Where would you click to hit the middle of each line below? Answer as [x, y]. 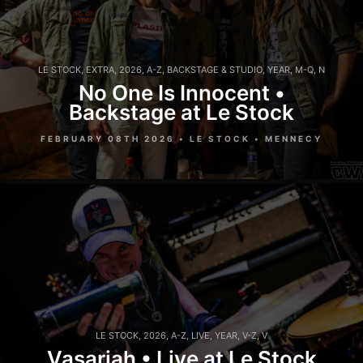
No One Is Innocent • [181, 92]
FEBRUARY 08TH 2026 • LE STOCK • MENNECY [181, 138]
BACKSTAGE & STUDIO [215, 69]
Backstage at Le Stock [181, 112]
